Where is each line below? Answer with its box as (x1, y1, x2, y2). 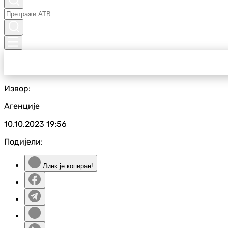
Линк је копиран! (41, 162, 93, 170)
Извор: (4, 83, 31, 93)
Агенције (4, 101, 40, 111)
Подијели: (4, 137, 43, 147)
